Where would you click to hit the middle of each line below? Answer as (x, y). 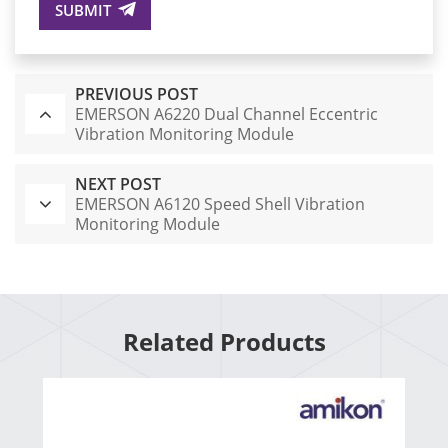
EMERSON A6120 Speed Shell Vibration (220, 204)
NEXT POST (118, 184)
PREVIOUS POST (136, 94)
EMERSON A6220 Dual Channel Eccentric (226, 114)
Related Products (224, 342)
